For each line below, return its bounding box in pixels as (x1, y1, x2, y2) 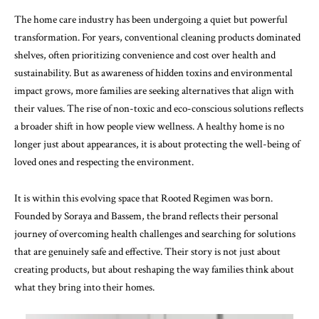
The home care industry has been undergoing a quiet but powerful (14, 13, 288, 26)
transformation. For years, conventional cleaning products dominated (14, 31, 300, 44)
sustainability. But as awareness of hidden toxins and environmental (14, 66, 293, 80)
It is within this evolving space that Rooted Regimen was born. (14, 191, 273, 205)
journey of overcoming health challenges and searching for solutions (14, 226, 296, 241)
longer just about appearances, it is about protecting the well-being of (14, 137, 300, 151)
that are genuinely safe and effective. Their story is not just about (14, 244, 281, 258)
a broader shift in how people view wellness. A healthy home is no (14, 120, 284, 133)
